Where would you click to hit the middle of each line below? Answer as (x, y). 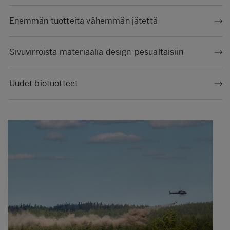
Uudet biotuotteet (44, 83)
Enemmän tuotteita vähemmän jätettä (83, 21)
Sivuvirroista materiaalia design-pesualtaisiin (96, 52)
